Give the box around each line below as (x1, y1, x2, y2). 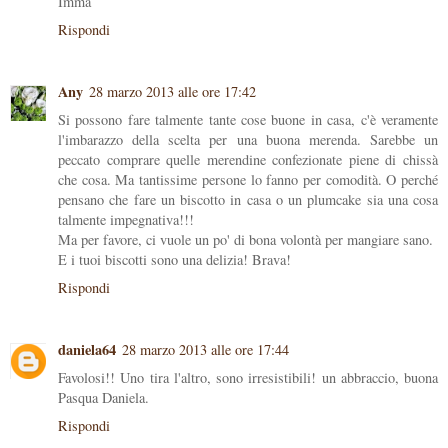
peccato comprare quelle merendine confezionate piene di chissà (58, 150, 438, 170)
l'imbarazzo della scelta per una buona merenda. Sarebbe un (58, 130, 438, 150)
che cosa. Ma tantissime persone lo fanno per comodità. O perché (58, 170, 438, 190)
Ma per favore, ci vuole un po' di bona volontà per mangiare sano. (58, 230, 433, 250)
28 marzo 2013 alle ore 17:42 (89, 82, 256, 102)
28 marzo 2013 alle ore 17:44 (122, 340, 289, 360)
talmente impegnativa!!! (58, 210, 194, 230)
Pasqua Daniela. (58, 388, 149, 408)
